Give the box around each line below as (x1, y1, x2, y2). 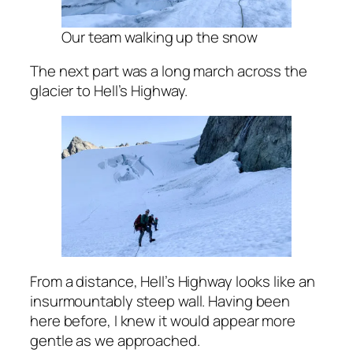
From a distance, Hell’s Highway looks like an (30, 270, 315, 292)
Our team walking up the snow (61, 26, 258, 47)
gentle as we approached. (30, 329, 200, 351)
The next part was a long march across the (30, 61, 307, 82)
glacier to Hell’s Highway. (30, 80, 188, 102)
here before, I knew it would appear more (30, 310, 295, 331)
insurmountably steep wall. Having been (30, 290, 291, 311)
